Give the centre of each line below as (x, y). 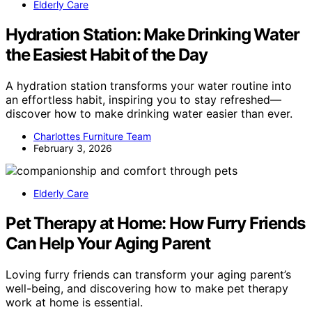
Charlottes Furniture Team (92, 136)
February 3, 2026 (73, 148)
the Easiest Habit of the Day (107, 54)
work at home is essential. (74, 302)
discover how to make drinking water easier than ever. (149, 113)
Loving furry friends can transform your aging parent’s (148, 274)
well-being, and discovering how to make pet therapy (147, 288)
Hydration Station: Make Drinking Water (153, 34)
